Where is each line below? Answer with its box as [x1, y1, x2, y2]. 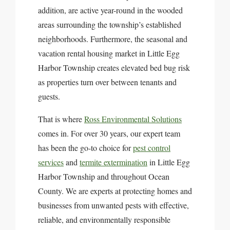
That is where [38, 113, 84, 124]
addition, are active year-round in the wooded [38, 5, 183, 15]
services [38, 157, 64, 167]
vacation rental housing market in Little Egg [38, 48, 180, 59]
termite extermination [80, 157, 147, 167]
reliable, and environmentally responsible [38, 214, 170, 225]
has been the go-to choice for [38, 142, 133, 153]
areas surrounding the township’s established [38, 19, 181, 30]
